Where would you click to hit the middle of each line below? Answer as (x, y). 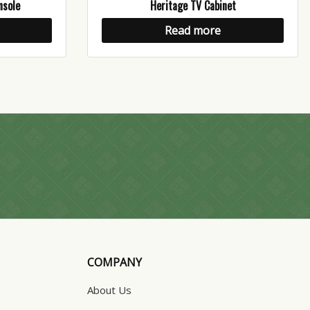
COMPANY (115, 263)
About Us (109, 290)
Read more (193, 31)
